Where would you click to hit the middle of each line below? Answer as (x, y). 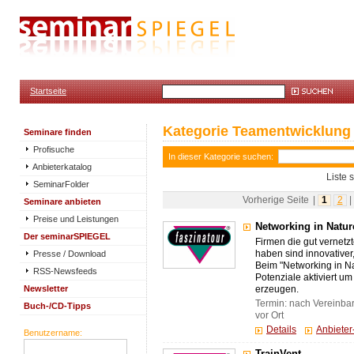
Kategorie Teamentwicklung (257, 131)
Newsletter (46, 288)
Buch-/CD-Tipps (57, 306)
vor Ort (269, 315)
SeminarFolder (60, 184)
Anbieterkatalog (61, 167)
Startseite (48, 91)
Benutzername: (53, 333)
